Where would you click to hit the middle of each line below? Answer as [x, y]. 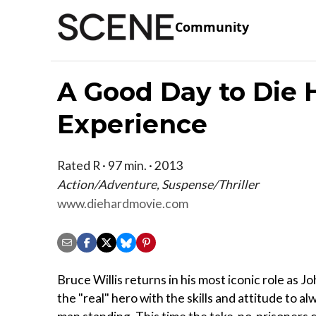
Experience [132, 124]
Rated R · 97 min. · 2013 [120, 165]
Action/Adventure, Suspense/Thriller [158, 184]
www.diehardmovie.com [123, 203]
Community [212, 27]
